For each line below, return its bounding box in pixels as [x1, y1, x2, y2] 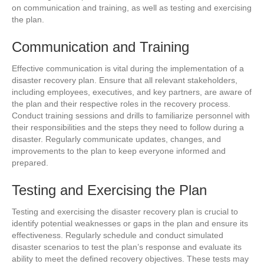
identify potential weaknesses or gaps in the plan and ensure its [12, 218, 248, 228]
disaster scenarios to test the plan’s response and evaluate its [12, 242, 242, 252]
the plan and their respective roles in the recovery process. [12, 98, 230, 108]
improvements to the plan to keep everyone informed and [12, 146, 226, 156]
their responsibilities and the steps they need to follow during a [12, 122, 244, 132]
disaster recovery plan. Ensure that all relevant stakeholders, [12, 75, 237, 85]
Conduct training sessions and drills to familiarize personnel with [12, 110, 250, 120]
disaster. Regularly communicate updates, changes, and [12, 134, 221, 144]
